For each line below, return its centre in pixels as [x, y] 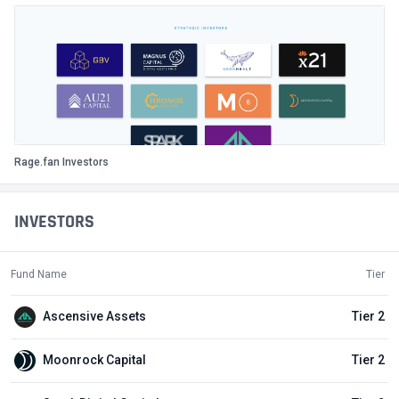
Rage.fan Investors [61, 162]
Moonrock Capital [94, 360]
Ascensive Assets [94, 317]
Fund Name [39, 274]
